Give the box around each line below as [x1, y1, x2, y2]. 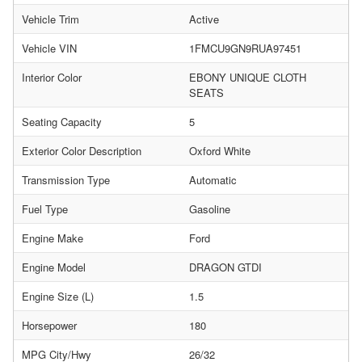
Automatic [189, 172, 237, 187]
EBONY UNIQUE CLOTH [189, 69, 306, 85]
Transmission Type [22, 172, 110, 187]
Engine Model [22, 259, 86, 275]
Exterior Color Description [22, 143, 141, 158]
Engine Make [22, 230, 83, 246]
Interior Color [22, 69, 82, 85]
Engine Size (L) [22, 288, 94, 304]
